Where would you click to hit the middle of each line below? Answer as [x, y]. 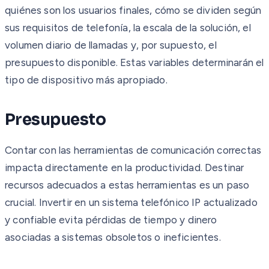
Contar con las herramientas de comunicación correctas [133, 150]
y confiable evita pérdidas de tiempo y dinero [111, 219]
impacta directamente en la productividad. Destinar [125, 167]
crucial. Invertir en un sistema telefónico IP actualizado [131, 202]
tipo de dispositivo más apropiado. [86, 80]
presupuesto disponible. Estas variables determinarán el [134, 62]
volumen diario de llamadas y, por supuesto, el [111, 45]
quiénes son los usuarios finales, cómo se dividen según [133, 10]
